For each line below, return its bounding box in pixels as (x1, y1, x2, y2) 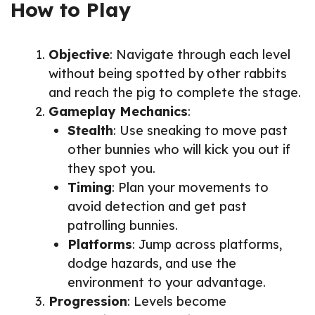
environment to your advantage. (67, 274, 266, 291)
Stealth (67, 122, 113, 139)
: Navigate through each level (110, 46, 290, 63)
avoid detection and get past (67, 198, 247, 215)
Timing (67, 179, 112, 196)
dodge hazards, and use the (67, 255, 236, 272)
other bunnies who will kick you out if (67, 141, 290, 158)
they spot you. (67, 160, 155, 177)
